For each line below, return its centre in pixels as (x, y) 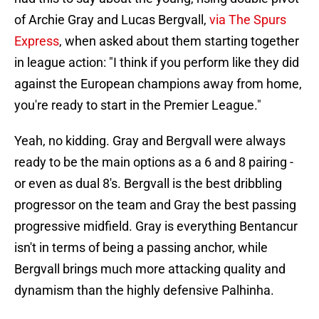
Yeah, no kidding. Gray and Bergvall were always (150, 141)
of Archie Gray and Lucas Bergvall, (112, 20)
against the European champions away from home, (158, 84)
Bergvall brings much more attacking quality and (150, 269)
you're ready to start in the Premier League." (138, 105)
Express (37, 41)
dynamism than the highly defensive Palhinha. (144, 291)
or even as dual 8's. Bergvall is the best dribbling (148, 184)
